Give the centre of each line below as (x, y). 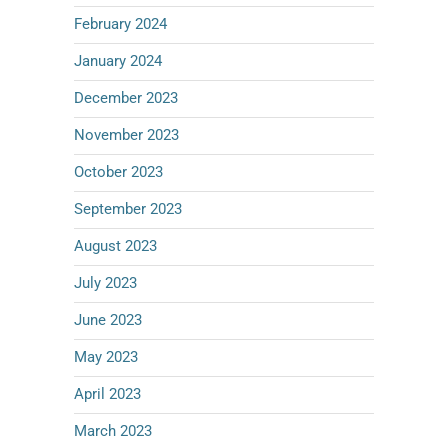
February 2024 (120, 24)
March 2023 (113, 431)
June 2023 (108, 320)
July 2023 (105, 283)
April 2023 (107, 394)
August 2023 (115, 246)
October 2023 (118, 172)
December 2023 (126, 98)
